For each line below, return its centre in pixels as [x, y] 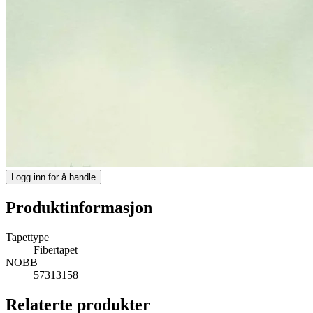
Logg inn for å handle [53, 177]
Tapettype [27, 237]
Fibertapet [56, 249]
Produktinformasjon [79, 207]
